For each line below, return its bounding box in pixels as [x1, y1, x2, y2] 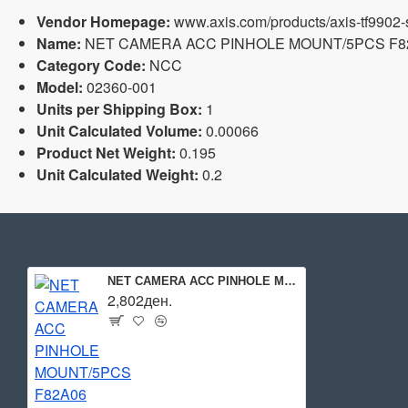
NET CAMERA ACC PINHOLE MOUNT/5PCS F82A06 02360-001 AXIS [284, 274, 297, 289]
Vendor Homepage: [36, 11, 170, 33]
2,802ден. [107, 290, 173, 311]
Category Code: [36, 55, 146, 76]
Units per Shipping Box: [36, 98, 202, 120]
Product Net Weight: [36, 142, 176, 164]
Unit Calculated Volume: [36, 120, 202, 142]
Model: [36, 76, 83, 98]
